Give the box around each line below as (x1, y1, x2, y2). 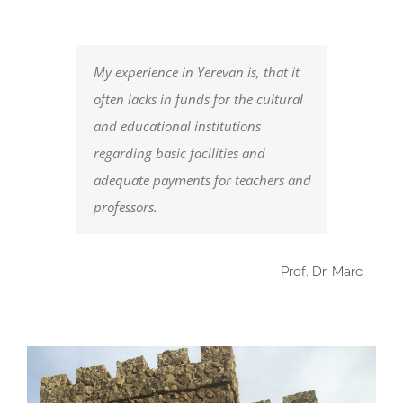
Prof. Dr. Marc (281, 264, 363, 281)
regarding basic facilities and (94, 143, 265, 162)
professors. (94, 197, 157, 216)
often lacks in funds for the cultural (94, 89, 303, 108)
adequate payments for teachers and (94, 170, 311, 189)
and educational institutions (94, 116, 261, 135)
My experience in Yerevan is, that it (94, 62, 300, 81)
